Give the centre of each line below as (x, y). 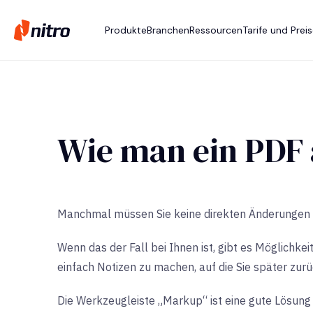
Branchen (168, 30)
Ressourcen (216, 30)
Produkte (126, 30)
